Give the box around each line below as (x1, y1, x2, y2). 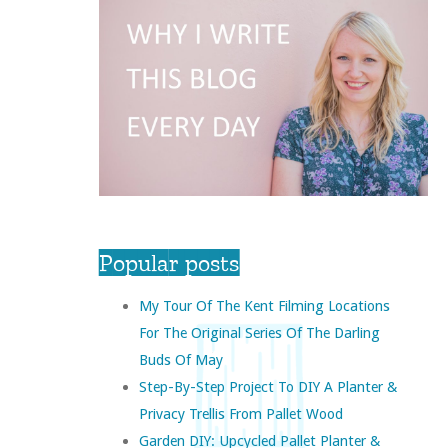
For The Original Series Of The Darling (138, 324, 380, 342)
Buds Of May (138, 351, 223, 369)
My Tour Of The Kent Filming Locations (138, 297, 390, 315)
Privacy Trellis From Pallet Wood (138, 405, 343, 423)
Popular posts (98, 248, 239, 278)
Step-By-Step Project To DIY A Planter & (138, 378, 397, 396)
